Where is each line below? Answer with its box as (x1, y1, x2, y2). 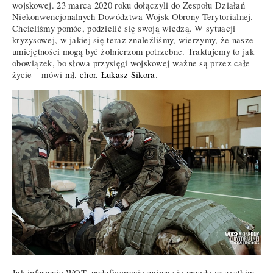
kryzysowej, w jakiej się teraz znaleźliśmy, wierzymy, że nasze (12, 34, 254, 46)
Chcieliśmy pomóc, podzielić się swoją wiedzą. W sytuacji (12, 23, 236, 35)
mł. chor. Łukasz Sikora (65, 69, 155, 81)
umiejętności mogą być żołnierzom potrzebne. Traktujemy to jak (12, 46, 254, 58)
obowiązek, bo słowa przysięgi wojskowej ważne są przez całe (12, 57, 250, 69)
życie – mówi (12, 69, 65, 81)
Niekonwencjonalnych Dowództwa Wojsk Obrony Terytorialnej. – (12, 11, 261, 23)
